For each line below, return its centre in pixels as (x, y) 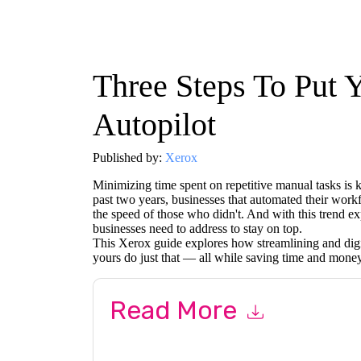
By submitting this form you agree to (207, 339)
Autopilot (154, 125)
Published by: (129, 158)
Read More (176, 311)
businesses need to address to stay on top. (197, 229)
